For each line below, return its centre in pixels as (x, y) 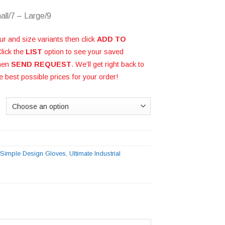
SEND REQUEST (41, 64)
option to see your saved (83, 51)
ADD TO (112, 39)
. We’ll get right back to (108, 64)
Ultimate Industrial (95, 154)
